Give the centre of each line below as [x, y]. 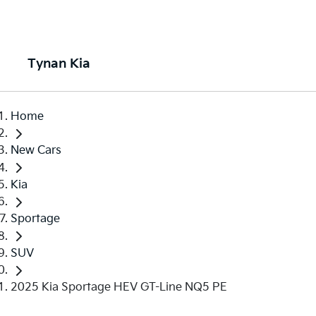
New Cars [36, 151]
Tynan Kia [59, 64]
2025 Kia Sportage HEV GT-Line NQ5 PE [119, 287]
